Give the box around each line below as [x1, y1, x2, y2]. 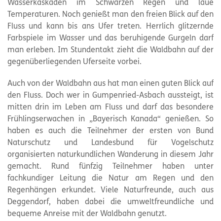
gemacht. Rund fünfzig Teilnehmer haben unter [7, 163, 214, 171]
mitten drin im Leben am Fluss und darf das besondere [7, 104, 214, 111]
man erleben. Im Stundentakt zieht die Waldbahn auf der [7, 46, 214, 54]
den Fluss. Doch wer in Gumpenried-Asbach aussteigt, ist [7, 92, 214, 100]
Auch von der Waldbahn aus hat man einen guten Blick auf [7, 80, 214, 88]
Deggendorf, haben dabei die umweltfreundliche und [7, 198, 214, 206]
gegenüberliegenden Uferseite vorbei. [7, 58, 142, 66]
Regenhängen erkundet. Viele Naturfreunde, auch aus [7, 186, 214, 194]
